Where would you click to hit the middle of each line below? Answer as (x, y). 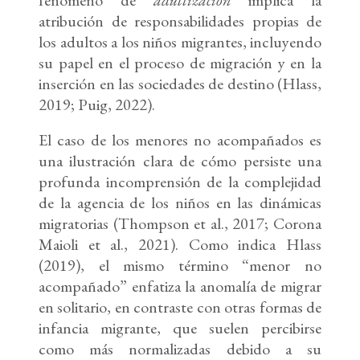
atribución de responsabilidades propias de (180, 21)
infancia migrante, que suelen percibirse (180, 328)
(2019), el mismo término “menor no (180, 266)
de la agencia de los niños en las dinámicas (180, 203)
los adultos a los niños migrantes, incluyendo (180, 42)
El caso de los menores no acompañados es (180, 140)
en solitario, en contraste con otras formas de (180, 307)
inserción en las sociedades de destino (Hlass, (180, 84)
